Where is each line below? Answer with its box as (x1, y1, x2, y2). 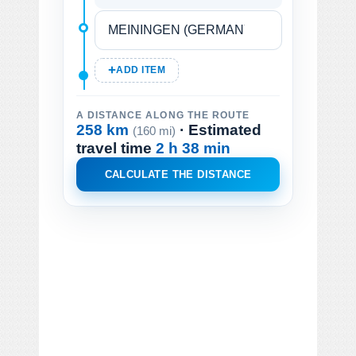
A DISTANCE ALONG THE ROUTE (76, 110, 250, 120)
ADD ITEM (116, 64, 166, 75)
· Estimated (176, 121, 261, 138)
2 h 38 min (156, 139, 230, 157)
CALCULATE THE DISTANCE (104, 168, 252, 180)
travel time (76, 139, 156, 157)
